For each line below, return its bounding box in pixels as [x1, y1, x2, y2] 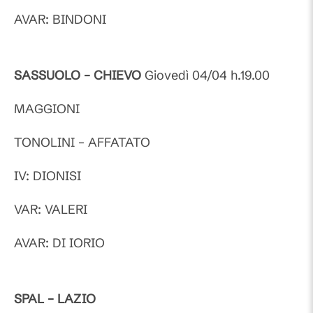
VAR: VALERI [14, 201, 87, 217]
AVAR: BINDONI [14, 11, 106, 27]
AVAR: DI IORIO [14, 235, 105, 251]
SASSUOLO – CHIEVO [14, 67, 141, 83]
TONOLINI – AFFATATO [14, 134, 150, 150]
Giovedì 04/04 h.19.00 [141, 67, 270, 83]
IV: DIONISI [14, 168, 81, 184]
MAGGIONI [14, 101, 80, 117]
